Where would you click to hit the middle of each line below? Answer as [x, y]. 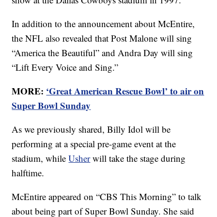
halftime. [28, 173]
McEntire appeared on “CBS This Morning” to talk [107, 197]
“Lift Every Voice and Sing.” [65, 67]
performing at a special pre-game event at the [94, 144]
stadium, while [40, 158]
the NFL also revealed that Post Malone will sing [102, 38]
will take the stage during [138, 158]
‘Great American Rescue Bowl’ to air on [125, 91]
